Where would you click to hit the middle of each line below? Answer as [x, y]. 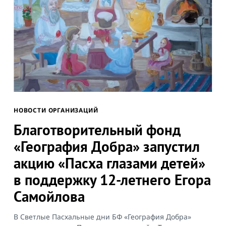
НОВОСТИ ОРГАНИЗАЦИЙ [56, 110]
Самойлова [49, 196]
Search [88, 53]
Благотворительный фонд [97, 129]
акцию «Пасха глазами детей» [109, 163]
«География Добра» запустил [107, 146]
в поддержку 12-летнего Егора [112, 179]
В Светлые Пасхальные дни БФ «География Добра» [102, 217]
